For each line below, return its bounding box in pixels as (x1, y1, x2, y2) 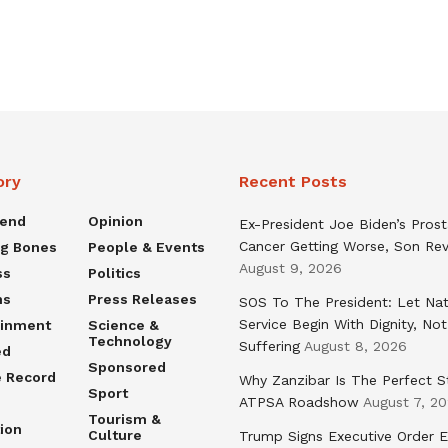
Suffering (239, 337, 300, 354)
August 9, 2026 (239, 259, 342, 276)
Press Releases (87, 290, 197, 307)
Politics (87, 264, 141, 281)
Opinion (87, 212, 143, 229)
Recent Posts (239, 171, 347, 191)
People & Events (87, 238, 205, 255)
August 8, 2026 (304, 337, 407, 354)
